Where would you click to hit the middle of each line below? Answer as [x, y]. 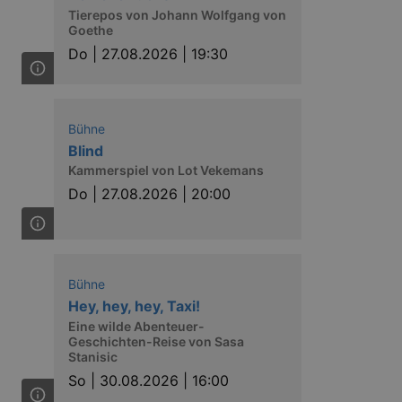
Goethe [91, 30]
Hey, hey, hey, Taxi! [134, 306]
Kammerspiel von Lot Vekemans [166, 170]
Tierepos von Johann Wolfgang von [177, 14]
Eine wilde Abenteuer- [136, 326]
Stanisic [93, 356]
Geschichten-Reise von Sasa [156, 341]
